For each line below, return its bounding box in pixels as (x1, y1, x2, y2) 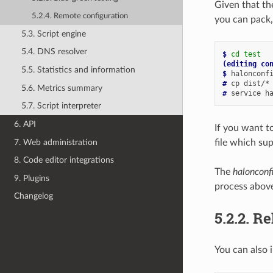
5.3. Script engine (21, 29, 86, 38)
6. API (14, 119, 37, 129)
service (230, 88, 261, 97)
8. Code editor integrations (14, 155, 115, 165)
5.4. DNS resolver (21, 47, 87, 57)
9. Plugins (14, 173, 50, 183)
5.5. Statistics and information (21, 65, 135, 75)
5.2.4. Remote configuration (32, 12, 129, 20)
